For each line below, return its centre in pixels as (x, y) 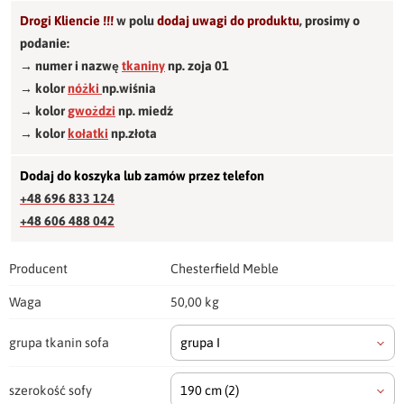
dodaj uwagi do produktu (228, 21)
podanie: (46, 44)
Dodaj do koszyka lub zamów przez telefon (142, 176)
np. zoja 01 (197, 66)
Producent (38, 269)
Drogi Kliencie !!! (68, 21)
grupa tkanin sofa (59, 343)
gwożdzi (92, 111)
